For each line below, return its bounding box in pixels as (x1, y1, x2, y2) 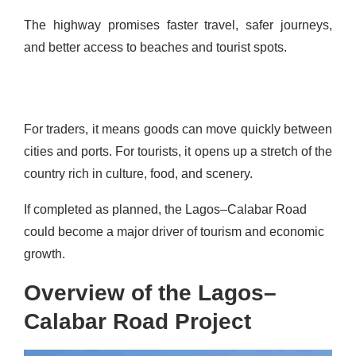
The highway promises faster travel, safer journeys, (24, 18, 332, 33)
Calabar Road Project (24, 309, 251, 335)
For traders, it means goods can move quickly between (24, 122, 332, 137)
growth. (24, 247, 65, 261)
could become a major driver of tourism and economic (24, 225, 324, 239)
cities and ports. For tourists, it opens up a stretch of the (24, 145, 332, 159)
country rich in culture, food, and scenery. (24, 167, 256, 181)
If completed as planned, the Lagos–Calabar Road (24, 203, 307, 217)
